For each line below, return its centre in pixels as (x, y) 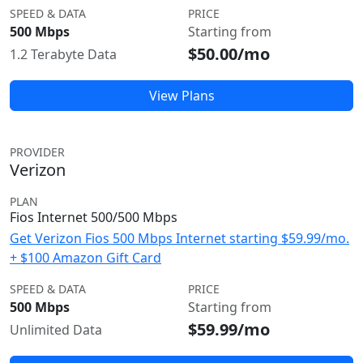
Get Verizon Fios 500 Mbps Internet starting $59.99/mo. (179, 238)
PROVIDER (37, 152)
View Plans (181, 96)
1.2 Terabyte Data (63, 54)
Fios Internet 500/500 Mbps (94, 217)
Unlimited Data (56, 330)
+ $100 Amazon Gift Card (85, 258)
